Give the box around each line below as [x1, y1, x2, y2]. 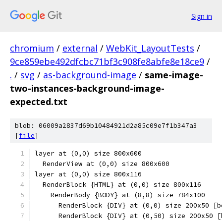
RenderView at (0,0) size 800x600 [35, 160, 169, 168]
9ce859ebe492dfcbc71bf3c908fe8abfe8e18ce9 [10, 55, 204, 67]
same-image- [145, 69, 203, 81]
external [62, 42, 98, 54]
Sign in [191, 11, 212, 21]
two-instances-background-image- [10, 82, 165, 94]
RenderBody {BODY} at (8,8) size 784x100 [35, 191, 205, 199]
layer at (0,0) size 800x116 [35, 170, 142, 178]
